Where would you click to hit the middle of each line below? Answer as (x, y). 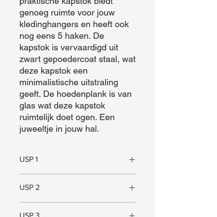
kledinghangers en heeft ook (74, 24)
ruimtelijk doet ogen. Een (67, 117)
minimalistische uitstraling (69, 82)
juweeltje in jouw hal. (59, 129)
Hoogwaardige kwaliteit (55, 207)
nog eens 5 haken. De (62, 36)
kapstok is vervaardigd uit (69, 47)
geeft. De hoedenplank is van (76, 94)
